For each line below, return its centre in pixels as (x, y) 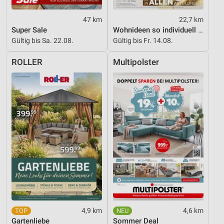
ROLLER (27, 62)
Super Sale (29, 30)
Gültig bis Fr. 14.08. (143, 40)
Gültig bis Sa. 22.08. (42, 40)
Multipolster (136, 62)
